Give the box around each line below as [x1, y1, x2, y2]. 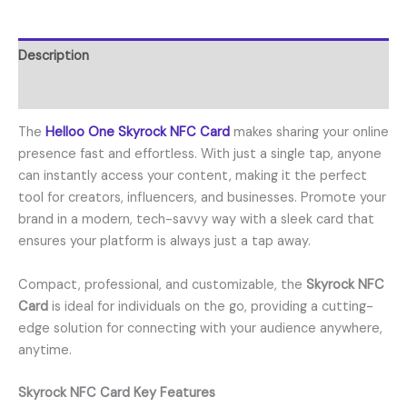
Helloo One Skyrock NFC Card [45, 124, 230, 142]
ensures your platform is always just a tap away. [18, 233, 311, 251]
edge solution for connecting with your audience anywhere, [18, 319, 382, 337]
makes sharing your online [233, 124, 389, 142]
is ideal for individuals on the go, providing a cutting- [48, 297, 373, 315]
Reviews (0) [18, 82, 90, 100]
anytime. [18, 341, 72, 359]
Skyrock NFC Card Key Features [18, 383, 215, 402]
